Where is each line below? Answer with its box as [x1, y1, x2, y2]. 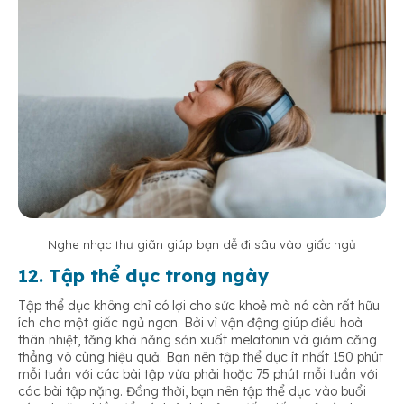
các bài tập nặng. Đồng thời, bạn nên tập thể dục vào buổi [18, 382, 366, 399]
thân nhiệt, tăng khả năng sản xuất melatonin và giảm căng [18, 331, 377, 348]
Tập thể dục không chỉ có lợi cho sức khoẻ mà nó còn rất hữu [18, 297, 380, 314]
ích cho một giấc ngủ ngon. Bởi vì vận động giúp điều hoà [18, 314, 363, 331]
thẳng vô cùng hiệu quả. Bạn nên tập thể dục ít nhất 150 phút [18, 348, 383, 365]
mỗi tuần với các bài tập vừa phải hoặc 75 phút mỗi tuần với [18, 365, 378, 382]
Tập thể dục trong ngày [49, 263, 269, 287]
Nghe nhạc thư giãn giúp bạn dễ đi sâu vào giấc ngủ [48, 236, 356, 252]
